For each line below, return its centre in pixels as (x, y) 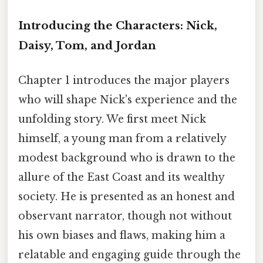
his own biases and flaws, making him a (122, 235)
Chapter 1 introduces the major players (124, 80)
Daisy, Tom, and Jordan (87, 45)
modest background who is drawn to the (127, 158)
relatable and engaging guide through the (129, 254)
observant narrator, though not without (125, 216)
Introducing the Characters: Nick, (118, 25)
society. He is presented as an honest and (127, 196)
